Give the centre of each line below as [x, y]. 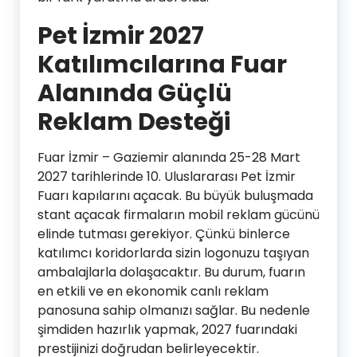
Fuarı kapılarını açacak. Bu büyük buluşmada [175, 195]
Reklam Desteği [134, 122]
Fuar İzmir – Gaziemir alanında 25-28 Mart [169, 157]
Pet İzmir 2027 [121, 35]
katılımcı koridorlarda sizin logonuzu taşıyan [173, 253]
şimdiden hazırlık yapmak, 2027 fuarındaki [167, 329]
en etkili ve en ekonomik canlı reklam [153, 291]
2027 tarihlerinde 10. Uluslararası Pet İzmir [167, 176]
